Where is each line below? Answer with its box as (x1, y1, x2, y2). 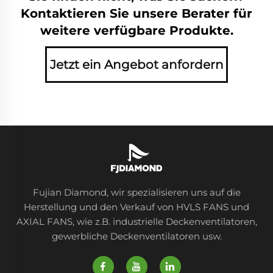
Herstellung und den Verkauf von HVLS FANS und (24, 201, 249, 213)
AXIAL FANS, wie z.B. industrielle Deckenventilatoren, (16, 216, 257, 228)
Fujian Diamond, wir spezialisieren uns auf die (32, 186, 241, 199)
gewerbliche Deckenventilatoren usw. (51, 230, 222, 243)
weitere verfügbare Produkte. (40, 23, 233, 38)
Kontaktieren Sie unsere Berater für (21, 6, 252, 21)
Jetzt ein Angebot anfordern (49, 57, 224, 73)
